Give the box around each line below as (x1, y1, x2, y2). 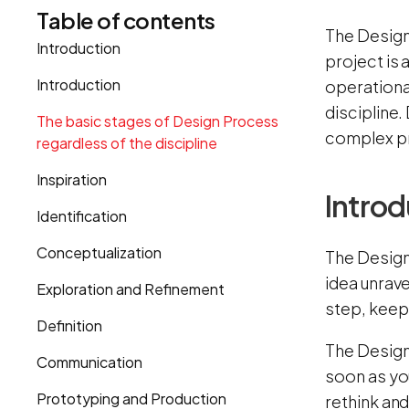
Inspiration (37, 169, 107, 189)
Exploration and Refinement (37, 278, 225, 299)
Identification (37, 205, 127, 225)
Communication (37, 351, 142, 372)
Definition (37, 315, 102, 335)
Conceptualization (37, 242, 162, 262)
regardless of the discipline (37, 132, 217, 152)
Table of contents (37, 5, 215, 34)
